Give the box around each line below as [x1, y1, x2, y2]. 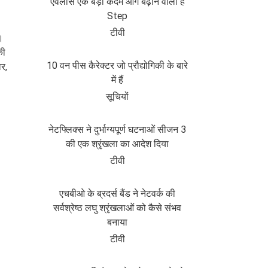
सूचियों [106, 90, 129, 103]
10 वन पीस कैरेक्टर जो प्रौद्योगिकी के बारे [47, 59, 188, 72]
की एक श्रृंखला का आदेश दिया [66, 138, 169, 150]
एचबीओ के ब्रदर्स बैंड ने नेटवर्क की [59, 187, 175, 200]
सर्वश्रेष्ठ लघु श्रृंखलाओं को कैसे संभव [53, 202, 181, 214]
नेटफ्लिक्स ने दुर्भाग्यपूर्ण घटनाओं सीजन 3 [48, 123, 186, 136]
